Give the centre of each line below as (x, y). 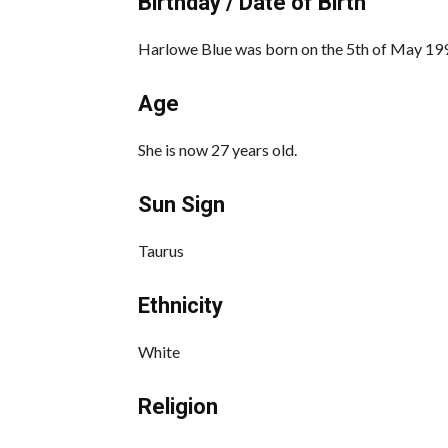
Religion (178, 406)
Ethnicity (180, 305)
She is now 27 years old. (217, 149)
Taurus (161, 250)
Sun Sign (181, 204)
